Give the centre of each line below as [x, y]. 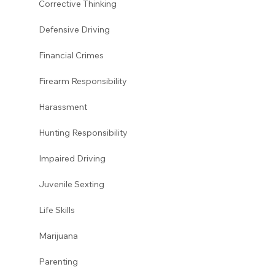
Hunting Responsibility [83, 132]
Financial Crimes [71, 55]
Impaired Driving [73, 158]
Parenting [59, 261]
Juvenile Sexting [72, 184]
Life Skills [56, 210]
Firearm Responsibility [83, 81]
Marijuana [59, 235]
